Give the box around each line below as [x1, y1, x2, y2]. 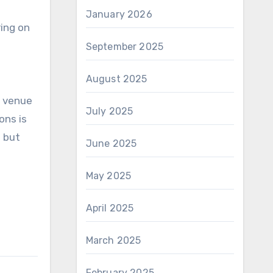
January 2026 [85, 9, 152, 20]
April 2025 [85, 202, 134, 214]
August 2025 [85, 73, 147, 85]
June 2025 [85, 138, 137, 149]
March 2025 [85, 235, 141, 246]
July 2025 [85, 105, 133, 117]
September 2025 [85, 41, 164, 52]
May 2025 [85, 170, 132, 182]
